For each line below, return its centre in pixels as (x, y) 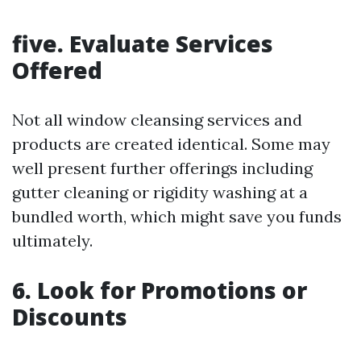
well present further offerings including (162, 168)
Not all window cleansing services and (157, 120)
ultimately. (52, 241)
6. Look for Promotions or (160, 290)
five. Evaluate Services (143, 44)
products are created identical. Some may (171, 144)
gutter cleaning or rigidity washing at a (160, 192)
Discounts (70, 317)
